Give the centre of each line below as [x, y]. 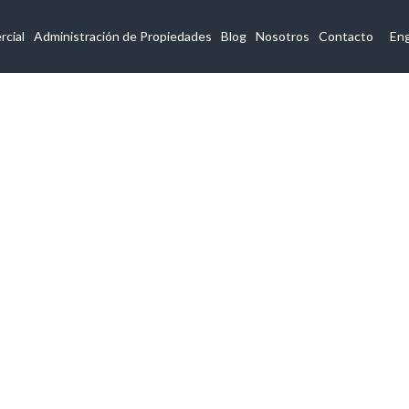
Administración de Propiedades [123, 36]
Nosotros [283, 36]
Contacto [346, 36]
